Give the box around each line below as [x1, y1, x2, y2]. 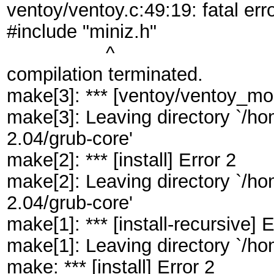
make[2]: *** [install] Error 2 [7, 149, 236, 170]
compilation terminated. [7, 64, 203, 84]
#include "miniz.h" [7, 21, 157, 42]
